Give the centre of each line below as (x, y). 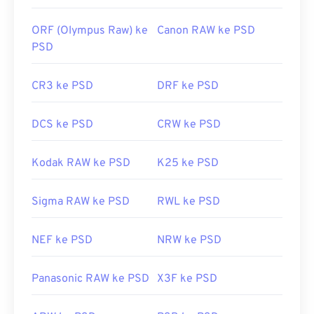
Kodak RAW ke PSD (81, 164)
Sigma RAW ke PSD (81, 202)
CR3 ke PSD (62, 87)
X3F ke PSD (187, 279)
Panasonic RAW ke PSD (90, 279)
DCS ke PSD (62, 125)
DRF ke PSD (188, 87)
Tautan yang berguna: (84, 17)
